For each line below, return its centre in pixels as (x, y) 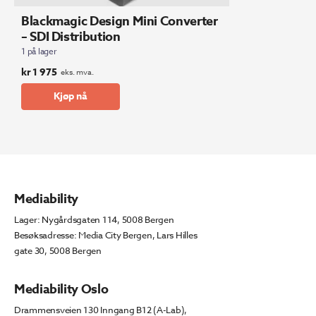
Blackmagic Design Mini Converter (120, 22)
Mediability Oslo (61, 290)
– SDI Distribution (71, 37)
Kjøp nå (71, 97)
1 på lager (39, 51)
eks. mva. (77, 72)
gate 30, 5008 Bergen (58, 251)
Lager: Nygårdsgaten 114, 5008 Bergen (94, 220)
